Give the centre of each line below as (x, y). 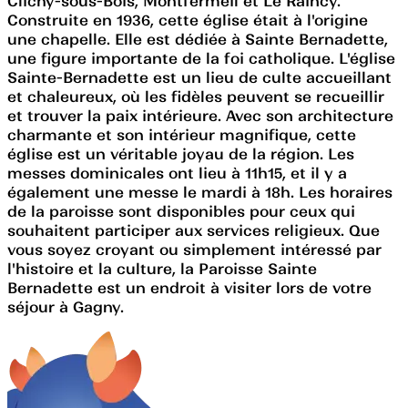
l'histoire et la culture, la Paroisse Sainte (162, 268)
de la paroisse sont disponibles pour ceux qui (181, 211)
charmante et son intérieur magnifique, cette (182, 134)
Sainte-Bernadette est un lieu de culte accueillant (199, 77)
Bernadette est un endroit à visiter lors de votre (189, 287)
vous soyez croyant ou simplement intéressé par (194, 249)
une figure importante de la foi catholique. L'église (201, 58)
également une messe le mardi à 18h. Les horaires (200, 192)
